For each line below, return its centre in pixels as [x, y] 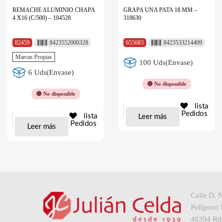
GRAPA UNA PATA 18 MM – [160, 10]
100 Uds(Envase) [166, 63]
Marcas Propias [34, 57]
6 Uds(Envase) [51, 73]
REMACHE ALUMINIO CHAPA [54, 10]
